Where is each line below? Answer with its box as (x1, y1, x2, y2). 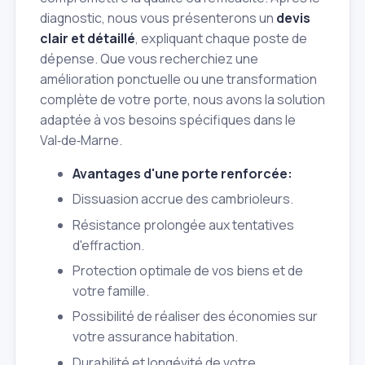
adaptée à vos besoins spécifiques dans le (40, 110, 296, 129)
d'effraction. (73, 235, 144, 254)
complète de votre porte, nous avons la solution (40, 90, 325, 108)
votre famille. (73, 281, 149, 300)
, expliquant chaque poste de (135, 29, 307, 47)
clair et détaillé (40, 29, 135, 47)
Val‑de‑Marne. (40, 130, 122, 149)
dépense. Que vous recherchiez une (40, 49, 258, 68)
